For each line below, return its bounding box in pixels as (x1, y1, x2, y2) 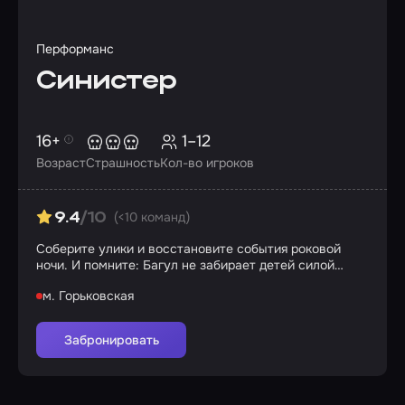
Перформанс (36, 41, 114, 57)
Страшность (86, 155, 160, 171)
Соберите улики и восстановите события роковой (36, 240, 341, 257)
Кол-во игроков (160, 155, 254, 171)
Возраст (36, 155, 86, 171)
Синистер (36, 69, 177, 95)
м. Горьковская (42, 287, 134, 304)
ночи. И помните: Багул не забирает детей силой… (36, 257, 344, 273)
